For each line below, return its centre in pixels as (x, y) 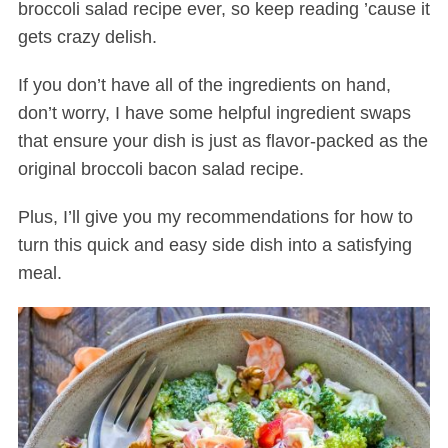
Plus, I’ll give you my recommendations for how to (215, 217)
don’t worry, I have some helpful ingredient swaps (214, 113)
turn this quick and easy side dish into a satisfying (214, 245)
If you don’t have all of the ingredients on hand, (204, 85)
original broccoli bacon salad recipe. (160, 169)
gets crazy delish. (87, 37)
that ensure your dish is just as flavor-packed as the (222, 141)
